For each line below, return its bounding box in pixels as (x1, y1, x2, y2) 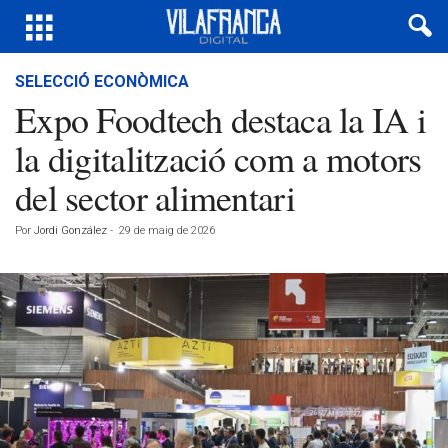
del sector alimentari (15, 173, 295, 221)
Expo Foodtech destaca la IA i (15, 95, 427, 143)
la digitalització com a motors (15, 134, 422, 182)
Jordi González (34, 224, 107, 237)
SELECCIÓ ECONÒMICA (15, 72, 189, 91)
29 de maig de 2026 (119, 224, 215, 237)
